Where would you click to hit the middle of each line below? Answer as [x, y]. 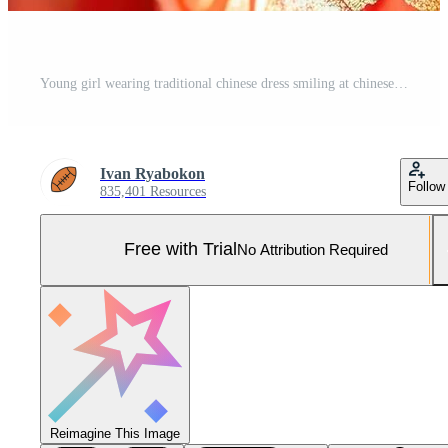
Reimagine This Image [115, 433]
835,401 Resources [153, 191]
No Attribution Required [312, 250]
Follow [426, 186]
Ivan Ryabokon [152, 173]
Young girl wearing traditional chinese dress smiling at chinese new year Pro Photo [401, 83]
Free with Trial [180, 249]
